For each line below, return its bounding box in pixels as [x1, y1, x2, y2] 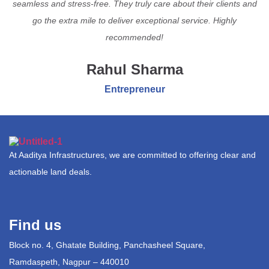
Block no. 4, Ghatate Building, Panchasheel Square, [9, 240, 205, 250]
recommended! [106, 32, 163, 43]
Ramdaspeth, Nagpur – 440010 [9, 257, 129, 267]
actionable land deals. [9, 167, 92, 177]
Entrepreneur [104, 84, 165, 95]
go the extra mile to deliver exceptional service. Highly [32, 16, 237, 26]
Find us [9, 217, 61, 234]
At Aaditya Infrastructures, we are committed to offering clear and [9, 150, 256, 160]
